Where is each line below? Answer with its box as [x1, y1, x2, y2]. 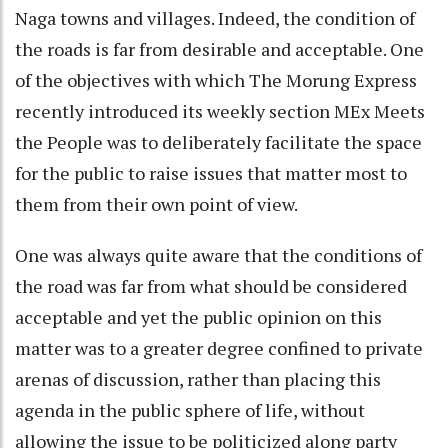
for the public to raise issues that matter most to [15, 160, 407, 185]
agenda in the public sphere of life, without [15, 397, 365, 422]
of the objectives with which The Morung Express [15, 67, 417, 92]
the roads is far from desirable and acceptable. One [15, 36, 424, 61]
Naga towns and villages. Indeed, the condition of [15, 5, 415, 30]
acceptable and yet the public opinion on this [15, 304, 382, 329]
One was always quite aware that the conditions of [15, 242, 422, 267]
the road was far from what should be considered [15, 273, 407, 298]
